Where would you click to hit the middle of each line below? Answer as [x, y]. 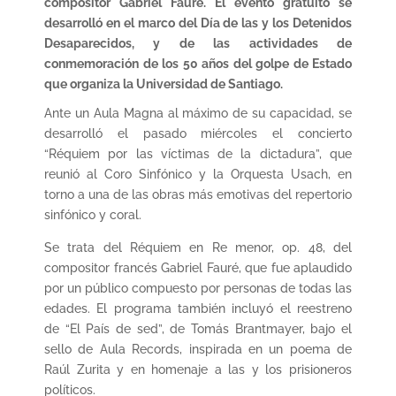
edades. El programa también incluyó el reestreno [198, 308]
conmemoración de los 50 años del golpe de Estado [198, 63]
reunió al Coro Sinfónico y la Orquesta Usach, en [198, 174]
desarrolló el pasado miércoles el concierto [198, 133]
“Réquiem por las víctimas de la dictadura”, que [198, 153]
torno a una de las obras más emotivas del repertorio [198, 194]
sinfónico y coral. [93, 214]
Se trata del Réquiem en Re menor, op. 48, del [198, 247]
